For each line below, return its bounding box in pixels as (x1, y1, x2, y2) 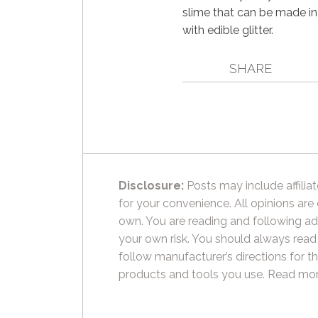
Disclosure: (119, 179, 184, 192)
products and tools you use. (119, 268, 268, 281)
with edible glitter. (182, 23, 273, 37)
